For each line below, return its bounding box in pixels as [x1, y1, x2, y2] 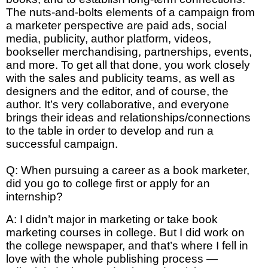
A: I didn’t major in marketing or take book [6, 213, 218, 226]
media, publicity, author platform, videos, [6, 32, 211, 45]
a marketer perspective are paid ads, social [6, 19, 227, 32]
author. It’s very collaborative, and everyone [6, 98, 229, 111]
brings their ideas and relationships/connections [6, 111, 251, 124]
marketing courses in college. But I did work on [6, 226, 245, 239]
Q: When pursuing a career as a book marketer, [6, 164, 249, 177]
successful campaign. [6, 138, 118, 151]
